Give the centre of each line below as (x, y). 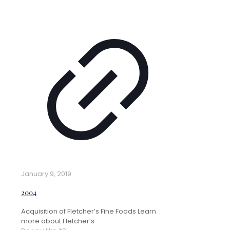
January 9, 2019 (46, 174)
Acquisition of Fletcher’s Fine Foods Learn (89, 211)
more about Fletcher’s (58, 221)
